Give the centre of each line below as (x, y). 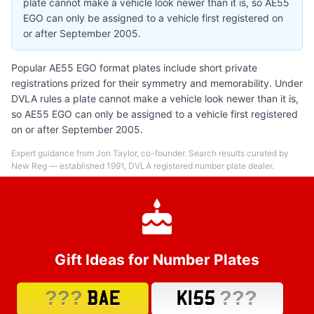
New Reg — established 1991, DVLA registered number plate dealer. (143, 166)
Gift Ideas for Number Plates (157, 260)
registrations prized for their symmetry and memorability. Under (157, 83)
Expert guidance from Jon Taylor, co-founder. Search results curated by (150, 153)
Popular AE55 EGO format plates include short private (134, 68)
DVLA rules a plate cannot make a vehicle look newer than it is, (155, 98)
